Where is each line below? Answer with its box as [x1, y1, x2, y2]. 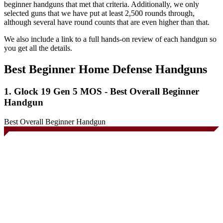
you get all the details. [4, 44, 72, 53]
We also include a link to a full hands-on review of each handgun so [4, 35, 217, 44]
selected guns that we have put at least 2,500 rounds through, [4, 9, 195, 18]
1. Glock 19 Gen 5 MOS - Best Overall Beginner [4, 86, 199, 97]
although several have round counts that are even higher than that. [4, 18, 210, 27]
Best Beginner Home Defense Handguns [4, 63, 207, 76]
